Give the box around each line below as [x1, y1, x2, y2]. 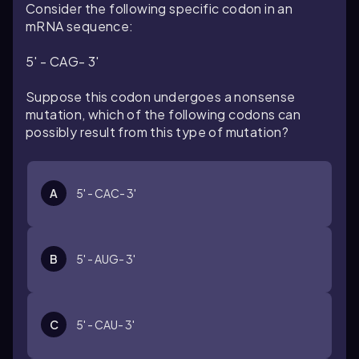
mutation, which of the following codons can [26, 106, 301, 123]
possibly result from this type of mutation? [26, 123, 289, 140]
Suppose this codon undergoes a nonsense [26, 88, 296, 105]
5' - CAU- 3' [76, 317, 135, 332]
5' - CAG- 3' [26, 53, 99, 70]
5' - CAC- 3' [76, 186, 136, 200]
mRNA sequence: [26, 18, 134, 34]
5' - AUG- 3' [76, 252, 135, 266]
